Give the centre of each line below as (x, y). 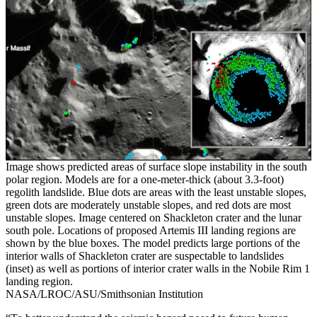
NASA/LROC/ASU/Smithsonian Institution (104, 294)
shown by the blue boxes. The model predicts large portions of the (153, 243)
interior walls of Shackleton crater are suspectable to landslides (145, 255)
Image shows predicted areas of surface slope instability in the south (156, 166)
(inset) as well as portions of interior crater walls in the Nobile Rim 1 (158, 268)
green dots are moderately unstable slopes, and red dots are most (148, 204)
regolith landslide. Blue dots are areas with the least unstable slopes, (156, 192)
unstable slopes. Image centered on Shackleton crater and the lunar (154, 217)
